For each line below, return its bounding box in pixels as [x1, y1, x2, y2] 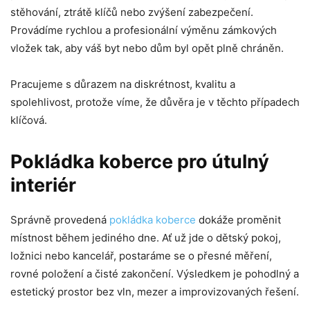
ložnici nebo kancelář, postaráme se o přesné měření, [10, 248, 272, 262]
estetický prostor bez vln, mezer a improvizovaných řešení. [10, 284, 299, 298]
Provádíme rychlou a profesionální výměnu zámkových [10, 23, 277, 37]
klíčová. [10, 113, 47, 127]
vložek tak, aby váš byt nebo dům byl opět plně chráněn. [10, 41, 284, 55]
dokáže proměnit [196, 212, 281, 226]
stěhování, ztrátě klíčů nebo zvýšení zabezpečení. [10, 5, 253, 19]
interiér [10, 173, 76, 197]
